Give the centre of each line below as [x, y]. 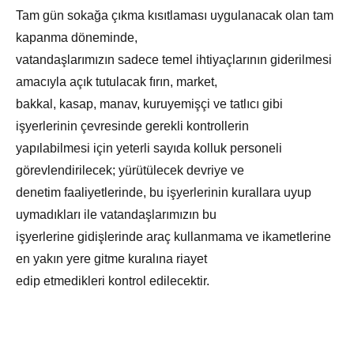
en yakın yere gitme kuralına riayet [111, 259]
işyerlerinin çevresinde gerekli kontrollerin [132, 126]
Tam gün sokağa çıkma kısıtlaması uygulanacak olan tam [175, 16]
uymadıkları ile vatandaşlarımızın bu [116, 215]
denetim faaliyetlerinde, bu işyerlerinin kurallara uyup [164, 193]
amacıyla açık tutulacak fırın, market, [117, 82]
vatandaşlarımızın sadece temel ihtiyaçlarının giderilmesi [174, 60]
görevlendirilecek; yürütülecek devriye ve [130, 171]
